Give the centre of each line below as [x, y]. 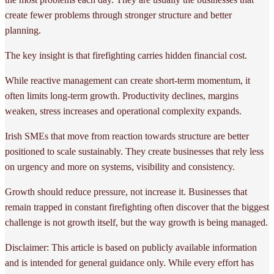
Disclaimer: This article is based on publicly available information [131, 247]
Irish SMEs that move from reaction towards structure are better [127, 136]
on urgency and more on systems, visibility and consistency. [120, 166]
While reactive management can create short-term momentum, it [128, 80]
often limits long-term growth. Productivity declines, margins [122, 95]
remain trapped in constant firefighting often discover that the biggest [137, 207]
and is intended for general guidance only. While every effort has [129, 262]
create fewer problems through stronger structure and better [118, 15]
